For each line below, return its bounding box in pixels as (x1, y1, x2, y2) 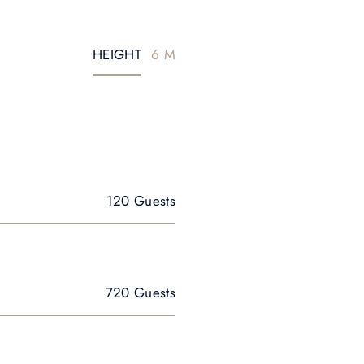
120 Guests (106, 191, 175, 210)
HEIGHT (92, 45, 141, 64)
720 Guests (105, 283, 175, 302)
